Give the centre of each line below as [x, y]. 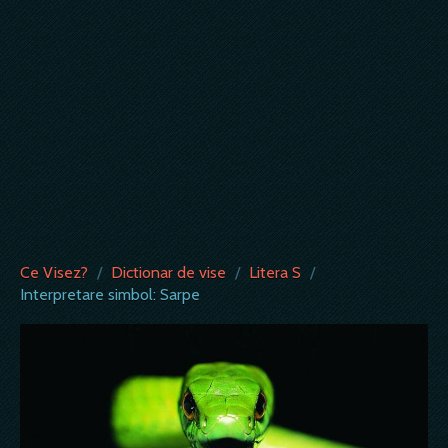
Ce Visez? [54, 272]
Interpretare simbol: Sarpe [110, 294]
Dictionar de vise [168, 272]
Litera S [275, 272]
